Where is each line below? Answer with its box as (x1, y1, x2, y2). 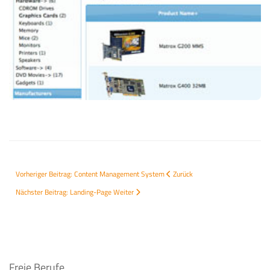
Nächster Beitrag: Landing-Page (16, 186, 113, 198)
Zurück (173, 168, 193, 180)
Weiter (113, 186, 134, 198)
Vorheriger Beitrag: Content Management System (16, 168, 166, 180)
